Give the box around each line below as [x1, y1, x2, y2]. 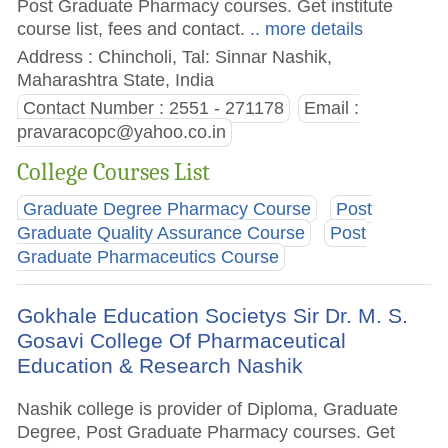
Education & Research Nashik [17, 354, 304, 378]
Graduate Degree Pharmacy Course [23, 198, 312, 219]
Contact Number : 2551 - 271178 [23, 98, 285, 119]
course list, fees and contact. [17, 18, 246, 40]
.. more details [245, 18, 364, 40]
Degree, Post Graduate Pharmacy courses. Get [17, 421, 396, 443]
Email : [303, 98, 359, 119]
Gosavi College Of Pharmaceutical [17, 329, 347, 353]
